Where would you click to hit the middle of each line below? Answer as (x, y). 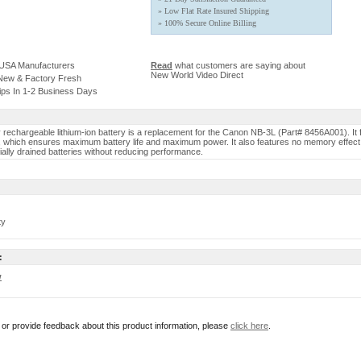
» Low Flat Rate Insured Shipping (214, 11)
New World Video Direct (197, 75)
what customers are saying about (239, 65)
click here (249, 326)
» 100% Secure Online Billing (207, 23)
